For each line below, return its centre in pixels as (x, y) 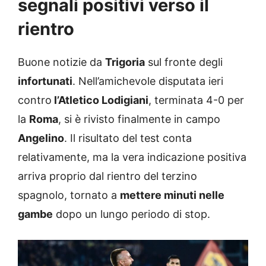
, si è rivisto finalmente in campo (139, 119)
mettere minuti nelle (172, 195)
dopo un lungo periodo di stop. (132, 214)
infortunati (45, 81)
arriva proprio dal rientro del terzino (107, 176)
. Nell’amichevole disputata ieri (148, 81)
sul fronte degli (184, 62)
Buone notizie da (61, 62)
